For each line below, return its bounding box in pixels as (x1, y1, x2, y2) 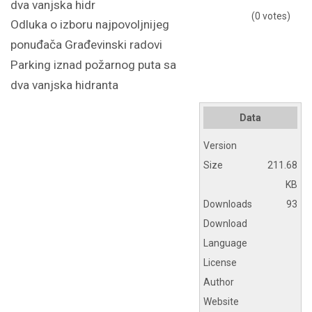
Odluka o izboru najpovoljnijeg (10, 17, 169, 31)
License (203, 257, 237, 268)
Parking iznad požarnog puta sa (10, 58, 176, 72)
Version (203, 140, 237, 151)
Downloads (203, 198, 252, 210)
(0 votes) (251, 10, 290, 22)
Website (203, 296, 239, 307)
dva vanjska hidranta (10, 78, 118, 92)
